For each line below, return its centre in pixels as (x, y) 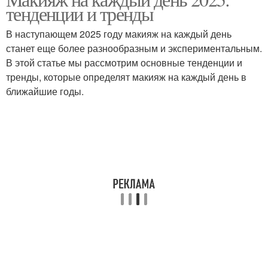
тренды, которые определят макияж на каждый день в (126, 77)
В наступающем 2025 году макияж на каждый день (119, 34)
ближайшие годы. (45, 91)
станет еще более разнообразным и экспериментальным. (134, 48)
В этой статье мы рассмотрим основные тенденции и (124, 63)
